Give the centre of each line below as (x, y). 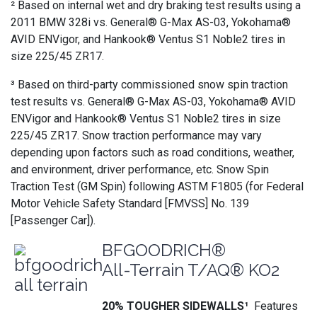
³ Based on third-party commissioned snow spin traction (149, 85)
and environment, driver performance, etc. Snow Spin (140, 169)
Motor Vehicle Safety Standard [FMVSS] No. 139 (130, 203)
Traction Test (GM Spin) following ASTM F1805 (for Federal (157, 186)
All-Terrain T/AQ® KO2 (191, 270)
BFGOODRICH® (164, 250)
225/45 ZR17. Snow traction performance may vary (136, 136)
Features (276, 306)
